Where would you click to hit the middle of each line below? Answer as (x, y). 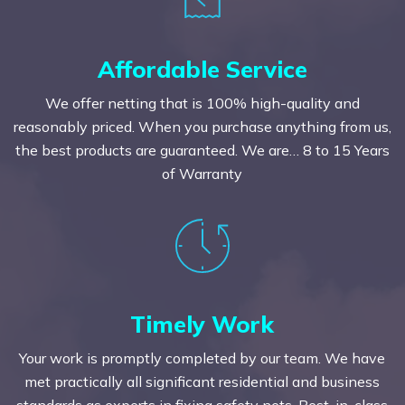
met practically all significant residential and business (202, 381)
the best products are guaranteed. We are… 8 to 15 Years (202, 150)
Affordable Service (202, 68)
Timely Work (202, 323)
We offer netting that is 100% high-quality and (202, 103)
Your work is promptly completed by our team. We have (202, 358)
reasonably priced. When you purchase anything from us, (202, 126)
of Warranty (202, 173)
